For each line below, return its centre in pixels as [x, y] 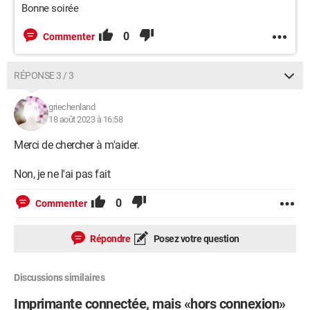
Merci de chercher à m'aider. [76, 145]
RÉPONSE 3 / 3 [44, 75]
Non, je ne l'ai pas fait [62, 174]
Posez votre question [195, 239]
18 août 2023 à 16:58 [85, 119]
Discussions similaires [59, 277]
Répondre [109, 239]
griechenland [72, 107]
